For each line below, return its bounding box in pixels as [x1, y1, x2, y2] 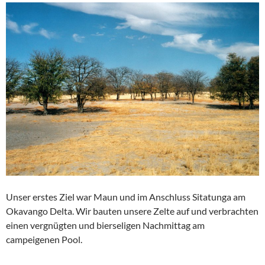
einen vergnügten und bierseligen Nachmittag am [6, 219, 205, 231]
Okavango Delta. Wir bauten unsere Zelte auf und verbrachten [6, 205, 258, 217]
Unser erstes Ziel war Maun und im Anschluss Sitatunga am [6, 191, 245, 203]
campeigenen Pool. [6, 234, 82, 245]
